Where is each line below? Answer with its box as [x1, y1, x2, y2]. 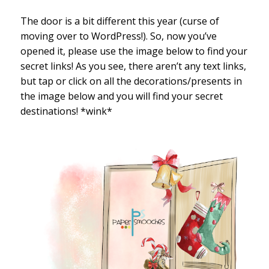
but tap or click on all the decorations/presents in [20, 74, 242, 88]
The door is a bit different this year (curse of [20, 14, 219, 28]
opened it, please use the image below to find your [20, 44, 247, 58]
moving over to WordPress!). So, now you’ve [20, 29, 217, 43]
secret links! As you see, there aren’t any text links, [20, 59, 246, 73]
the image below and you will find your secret [20, 89, 223, 103]
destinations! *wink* [20, 104, 112, 118]
